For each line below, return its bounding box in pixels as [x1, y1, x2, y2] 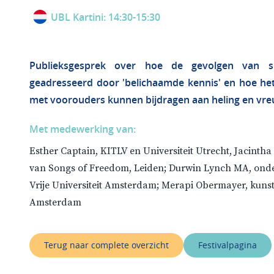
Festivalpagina [198, 239, 257, 251]
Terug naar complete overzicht [44, 239, 169, 251]
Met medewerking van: [29, 122, 136, 136]
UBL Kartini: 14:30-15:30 [51, 10, 160, 24]
